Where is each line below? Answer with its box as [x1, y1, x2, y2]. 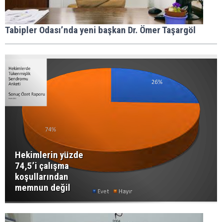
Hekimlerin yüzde [15, 149, 83, 161]
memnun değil [15, 182, 70, 194]
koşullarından [15, 171, 68, 183]
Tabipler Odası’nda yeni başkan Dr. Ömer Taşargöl [5, 24, 196, 36]
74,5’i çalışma [15, 160, 69, 172]
